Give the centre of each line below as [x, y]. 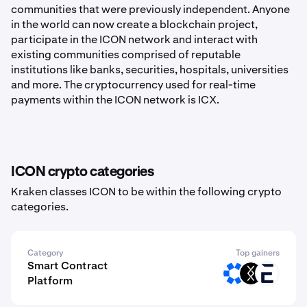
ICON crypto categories [82, 172]
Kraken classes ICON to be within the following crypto [146, 192]
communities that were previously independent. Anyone [150, 9]
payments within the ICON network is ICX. [115, 100]
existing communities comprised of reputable [126, 54]
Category [46, 253]
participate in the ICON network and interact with [134, 39]
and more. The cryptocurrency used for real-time [133, 85]
